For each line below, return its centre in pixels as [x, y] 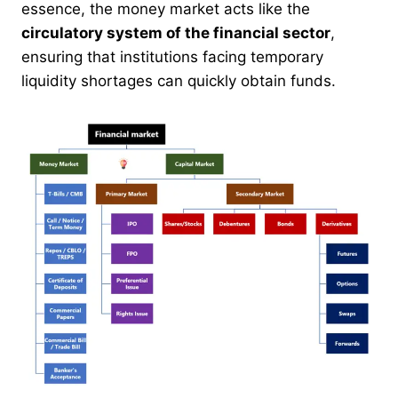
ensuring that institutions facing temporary [172, 56]
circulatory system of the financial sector [176, 32]
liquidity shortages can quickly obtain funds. [179, 80]
